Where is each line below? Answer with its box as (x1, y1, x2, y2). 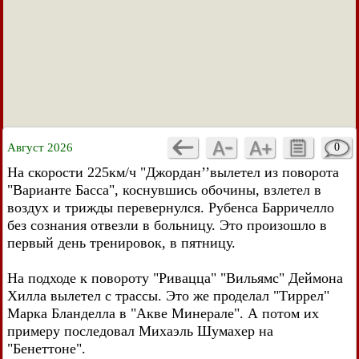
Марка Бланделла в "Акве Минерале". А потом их (7, 305, 319, 321)
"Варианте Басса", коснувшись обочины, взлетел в (7, 182, 321, 198)
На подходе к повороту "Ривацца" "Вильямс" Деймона (7, 270, 343, 286)
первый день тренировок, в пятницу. (7, 235, 236, 251)
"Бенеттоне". (7, 341, 86, 357)
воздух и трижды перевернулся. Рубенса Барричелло (7, 200, 334, 216)
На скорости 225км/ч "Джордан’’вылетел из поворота (7, 164, 339, 180)
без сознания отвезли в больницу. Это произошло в (7, 217, 327, 233)
